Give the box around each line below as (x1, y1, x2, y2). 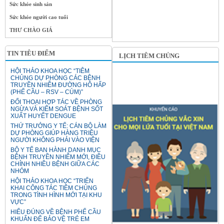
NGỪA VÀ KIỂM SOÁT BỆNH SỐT (10, 105, 103, 113)
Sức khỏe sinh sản (9, 1, 52, 7)
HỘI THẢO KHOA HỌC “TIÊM (10, 67, 89, 75)
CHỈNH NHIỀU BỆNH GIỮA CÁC (10, 160, 99, 168)
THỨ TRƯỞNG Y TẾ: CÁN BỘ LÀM (10, 122, 106, 130)
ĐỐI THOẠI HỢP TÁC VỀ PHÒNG (10, 98, 102, 106)
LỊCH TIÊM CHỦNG (119, 52, 179, 60)
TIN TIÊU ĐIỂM (7, 49, 55, 57)
